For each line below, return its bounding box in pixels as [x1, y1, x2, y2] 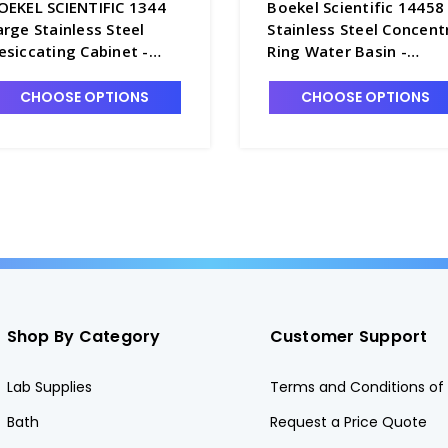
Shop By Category [6, 324, 161, 348]
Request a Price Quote [269, 411, 427, 432]
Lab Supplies [6, 376, 92, 397]
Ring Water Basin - [267, 40, 407, 61]
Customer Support [269, 324, 428, 348]
